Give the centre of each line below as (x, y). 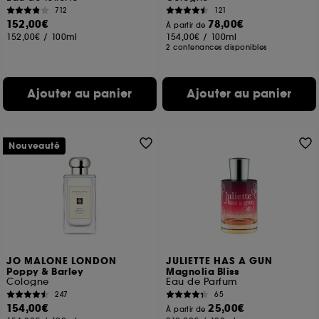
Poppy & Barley (45, 272)
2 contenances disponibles (216, 47)
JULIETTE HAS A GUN (220, 261)
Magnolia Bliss (203, 272)
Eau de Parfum (202, 282)
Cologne (28, 282)
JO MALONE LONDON (62, 261)
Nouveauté (35, 146)
